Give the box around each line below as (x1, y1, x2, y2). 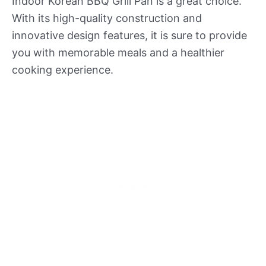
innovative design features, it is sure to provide (12, 28, 247, 42)
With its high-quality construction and (12, 11, 202, 24)
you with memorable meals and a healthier (12, 46, 224, 59)
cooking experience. (12, 63, 113, 76)
